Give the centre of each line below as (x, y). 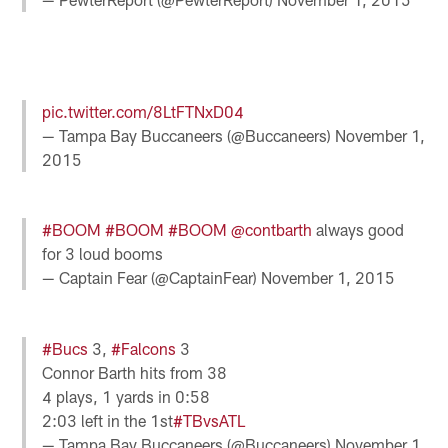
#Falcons (144, 348)
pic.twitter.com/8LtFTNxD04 (143, 112)
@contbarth (272, 230)
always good (358, 230)
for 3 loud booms (103, 254)
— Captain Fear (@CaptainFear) (152, 278)
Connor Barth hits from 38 (135, 372)
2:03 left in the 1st (108, 420)
